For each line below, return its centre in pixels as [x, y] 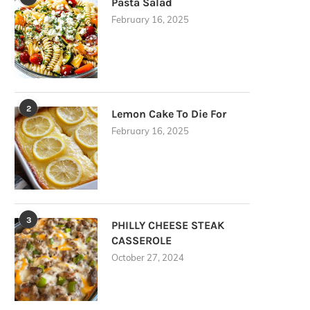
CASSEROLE [142, 241]
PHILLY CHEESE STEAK [168, 226]
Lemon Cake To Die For [169, 114]
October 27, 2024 [148, 258]
